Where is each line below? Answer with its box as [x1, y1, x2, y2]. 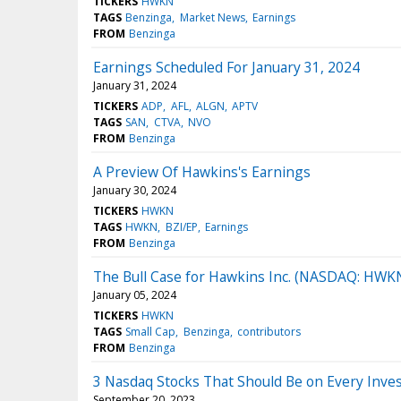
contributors [236, 323, 301, 339]
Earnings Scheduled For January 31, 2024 [93, 56, 360, 77]
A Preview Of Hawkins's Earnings [93, 161, 311, 182]
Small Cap [125, 323, 176, 339]
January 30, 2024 [93, 182, 176, 198]
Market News [179, 9, 245, 25]
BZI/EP [165, 218, 198, 235]
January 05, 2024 [93, 286, 176, 303]
